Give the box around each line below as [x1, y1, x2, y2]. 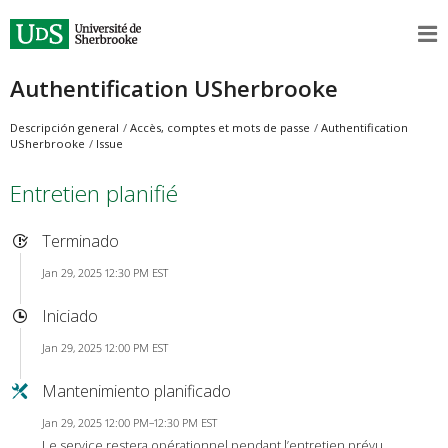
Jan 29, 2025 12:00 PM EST [41, 340, 168, 356]
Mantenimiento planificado [41, 380, 231, 403]
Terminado [41, 229, 119, 252]
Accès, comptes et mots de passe [129, 120, 310, 136]
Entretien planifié [9, 177, 178, 209]
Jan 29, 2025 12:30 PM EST [41, 264, 168, 280]
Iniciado [41, 304, 98, 327]
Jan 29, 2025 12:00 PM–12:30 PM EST [41, 415, 217, 431]
